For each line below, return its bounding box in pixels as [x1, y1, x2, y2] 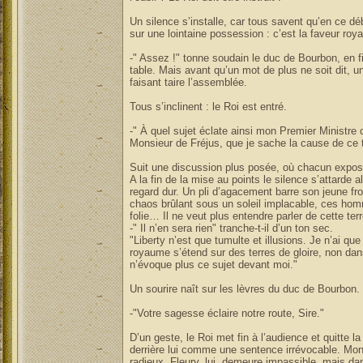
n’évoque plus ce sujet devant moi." [129, 258, 297, 271]
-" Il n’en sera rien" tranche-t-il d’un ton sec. [129, 222, 333, 234]
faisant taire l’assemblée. [129, 76, 247, 88]
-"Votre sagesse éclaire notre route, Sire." [129, 307, 324, 319]
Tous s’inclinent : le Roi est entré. [129, 100, 287, 113]
